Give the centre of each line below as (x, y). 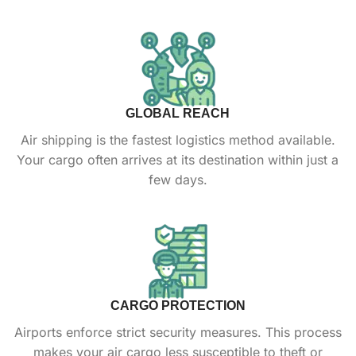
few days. (178, 179)
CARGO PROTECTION (178, 305)
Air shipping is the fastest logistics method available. (178, 139)
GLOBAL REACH (178, 113)
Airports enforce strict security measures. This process (178, 332)
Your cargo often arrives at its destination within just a (178, 159)
